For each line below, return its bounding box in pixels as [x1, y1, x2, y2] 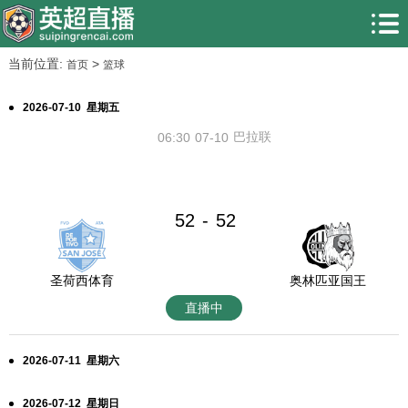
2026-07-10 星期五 [23, 101, 119, 114]
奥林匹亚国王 [289, 273, 366, 288]
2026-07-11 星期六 [23, 354, 119, 367]
